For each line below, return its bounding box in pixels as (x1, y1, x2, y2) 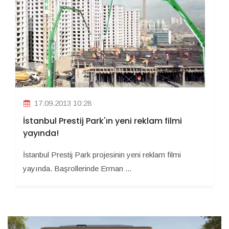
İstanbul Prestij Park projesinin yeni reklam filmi (23, 150, 181, 159)
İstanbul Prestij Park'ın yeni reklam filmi (23, 114, 182, 127)
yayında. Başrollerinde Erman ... (23, 164, 131, 173)
